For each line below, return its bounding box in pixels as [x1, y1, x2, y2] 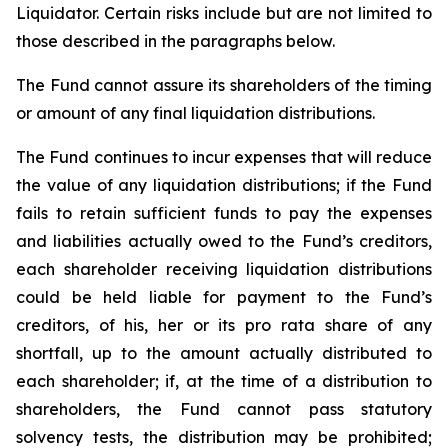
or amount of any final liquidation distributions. [16, 103, 375, 123]
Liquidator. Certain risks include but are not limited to [16, 3, 432, 23]
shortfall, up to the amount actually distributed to [16, 343, 432, 363]
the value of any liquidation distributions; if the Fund [16, 175, 432, 195]
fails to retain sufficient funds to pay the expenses [16, 203, 432, 223]
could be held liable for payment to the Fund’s [16, 287, 432, 307]
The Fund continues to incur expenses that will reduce [16, 147, 432, 167]
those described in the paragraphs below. [16, 31, 335, 51]
